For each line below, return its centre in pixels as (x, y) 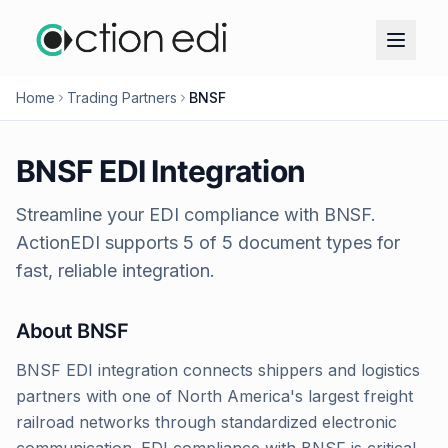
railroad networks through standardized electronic (206, 422)
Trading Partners (122, 97)
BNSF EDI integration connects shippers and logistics (218, 370)
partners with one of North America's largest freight (214, 396)
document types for (316, 242)
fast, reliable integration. (115, 270)
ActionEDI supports (97, 242)
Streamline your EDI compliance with (170, 214)
